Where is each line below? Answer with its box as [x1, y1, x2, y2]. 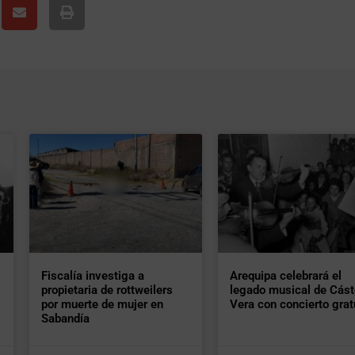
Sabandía [41, 311, 90, 326]
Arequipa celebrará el [229, 269, 342, 284]
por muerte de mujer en [41, 297, 163, 312]
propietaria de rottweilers [41, 283, 173, 298]
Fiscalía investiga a [41, 269, 144, 284]
